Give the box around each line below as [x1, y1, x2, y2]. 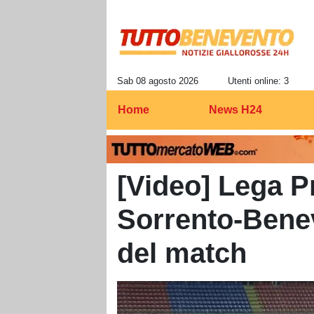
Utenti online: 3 [228, 76, 289, 86]
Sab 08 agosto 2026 [117, 76, 198, 86]
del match [117, 238, 247, 268]
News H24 [209, 104, 263, 116]
